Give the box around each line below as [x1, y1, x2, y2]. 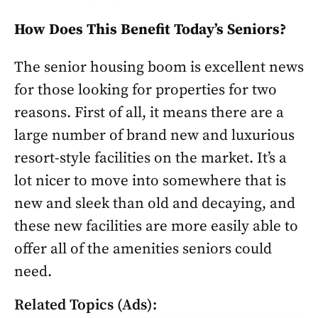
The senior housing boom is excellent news [14, 58, 304, 77]
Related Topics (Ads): [14, 296, 157, 314]
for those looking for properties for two [14, 81, 277, 99]
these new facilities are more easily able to [14, 217, 298, 236]
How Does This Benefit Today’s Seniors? [14, 21, 286, 39]
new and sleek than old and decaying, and [14, 194, 295, 213]
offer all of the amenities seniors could [14, 240, 272, 258]
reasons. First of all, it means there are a [14, 104, 284, 122]
